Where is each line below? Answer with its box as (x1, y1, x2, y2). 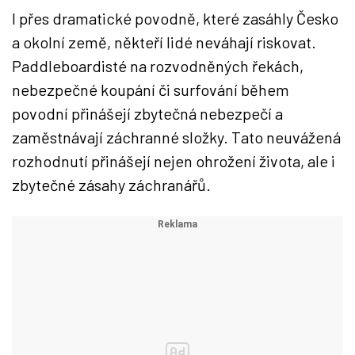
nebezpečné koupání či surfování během (12, 80, 289, 99)
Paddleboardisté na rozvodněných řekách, (12, 56, 303, 75)
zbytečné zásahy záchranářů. (12, 175, 211, 194)
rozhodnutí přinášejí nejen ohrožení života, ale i (12, 151, 335, 170)
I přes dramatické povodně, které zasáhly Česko (12, 9, 338, 28)
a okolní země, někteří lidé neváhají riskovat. (12, 32, 316, 52)
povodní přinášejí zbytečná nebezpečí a (12, 104, 283, 123)
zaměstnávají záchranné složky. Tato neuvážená (12, 128, 341, 147)
